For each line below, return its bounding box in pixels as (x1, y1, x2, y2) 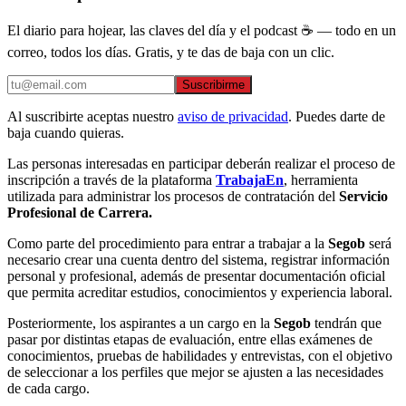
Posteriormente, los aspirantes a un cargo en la (7, 315, 274, 332)
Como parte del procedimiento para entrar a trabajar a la (7, 236, 328, 252)
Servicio (339, 188, 388, 205)
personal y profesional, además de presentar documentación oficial (7, 268, 385, 285)
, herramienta (284, 172, 358, 188)
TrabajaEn (216, 172, 284, 188)
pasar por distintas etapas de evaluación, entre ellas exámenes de (7, 332, 372, 348)
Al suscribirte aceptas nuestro (7, 109, 174, 125)
